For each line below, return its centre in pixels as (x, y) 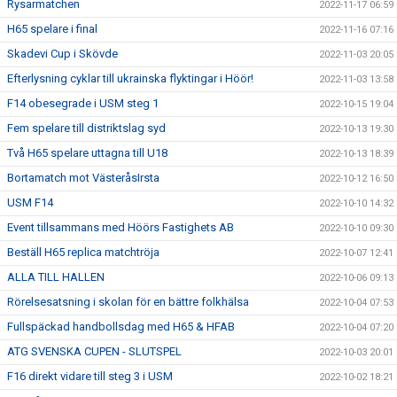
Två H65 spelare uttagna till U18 (87, 153)
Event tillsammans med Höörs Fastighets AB (121, 227)
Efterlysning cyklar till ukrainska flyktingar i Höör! (130, 78)
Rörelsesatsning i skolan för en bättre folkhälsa (128, 302)
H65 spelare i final (52, 29)
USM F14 (30, 202)
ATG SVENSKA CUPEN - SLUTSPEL (94, 351)
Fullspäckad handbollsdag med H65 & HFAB (121, 327)
